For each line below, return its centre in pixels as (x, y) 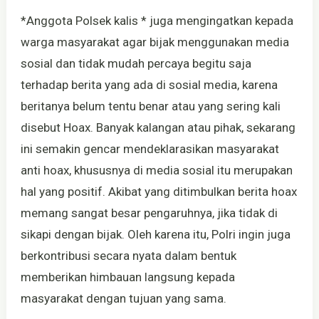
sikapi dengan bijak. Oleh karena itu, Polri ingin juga (155, 235)
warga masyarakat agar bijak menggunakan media (155, 42)
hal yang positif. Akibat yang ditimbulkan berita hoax (158, 192)
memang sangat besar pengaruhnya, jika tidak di (149, 213)
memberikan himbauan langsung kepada (127, 277)
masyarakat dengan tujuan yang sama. (123, 299)
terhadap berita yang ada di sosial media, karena (149, 85)
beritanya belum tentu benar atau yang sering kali (150, 106)
